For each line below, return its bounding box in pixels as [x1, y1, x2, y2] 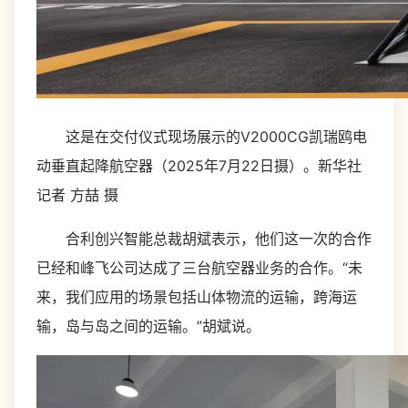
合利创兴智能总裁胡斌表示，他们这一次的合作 [36, 229, 372, 248]
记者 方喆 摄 [36, 186, 118, 204]
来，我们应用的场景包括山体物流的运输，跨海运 [36, 288, 357, 306]
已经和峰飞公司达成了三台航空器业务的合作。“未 [36, 259, 362, 277]
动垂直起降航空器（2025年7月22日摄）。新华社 [36, 157, 362, 175]
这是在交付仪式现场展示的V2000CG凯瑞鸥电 [36, 127, 367, 146]
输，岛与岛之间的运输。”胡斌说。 [36, 317, 260, 335]
